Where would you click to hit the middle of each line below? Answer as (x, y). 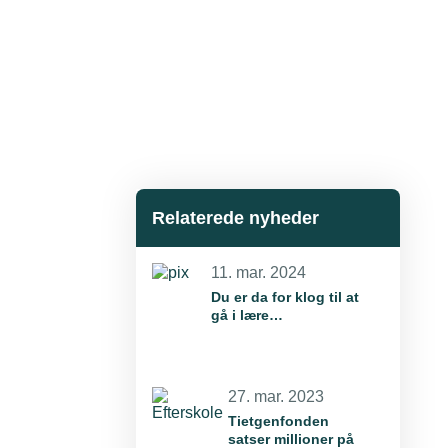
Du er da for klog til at (285, 296)
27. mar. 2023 (276, 396)
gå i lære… (247, 314)
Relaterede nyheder (235, 217)
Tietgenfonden (278, 420)
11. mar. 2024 (259, 272)
